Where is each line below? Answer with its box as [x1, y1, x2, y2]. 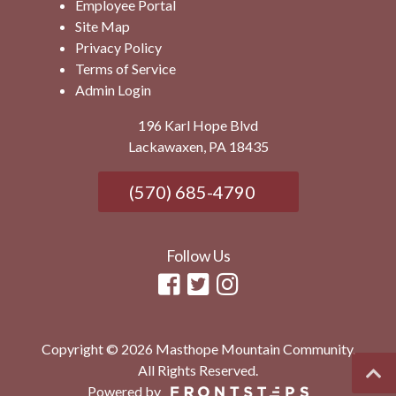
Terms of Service [75, 59, 176, 77]
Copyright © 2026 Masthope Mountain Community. [41, 340, 355, 358]
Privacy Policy [75, 38, 162, 56]
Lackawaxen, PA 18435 [127, 137, 269, 155]
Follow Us [165, 246, 231, 265]
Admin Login [75, 80, 151, 98]
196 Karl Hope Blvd [138, 116, 258, 133]
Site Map [75, 17, 130, 34]
